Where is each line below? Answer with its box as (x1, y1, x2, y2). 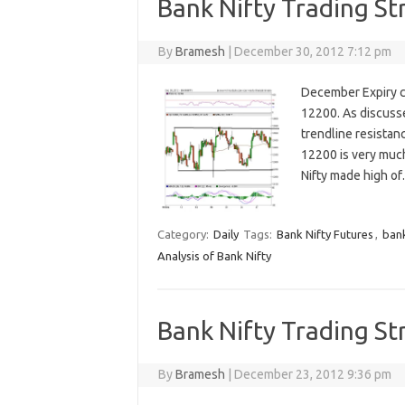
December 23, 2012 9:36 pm (234, 367, 392, 382)
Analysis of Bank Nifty (156, 250, 271, 263)
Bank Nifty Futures (276, 228, 373, 241)
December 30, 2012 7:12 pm (234, 44, 392, 60)
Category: (156, 228, 212, 241)
